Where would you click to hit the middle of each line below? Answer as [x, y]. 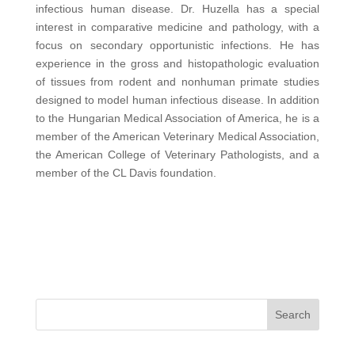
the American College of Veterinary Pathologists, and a [177, 155]
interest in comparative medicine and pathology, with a [177, 27]
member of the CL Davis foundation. [126, 173]
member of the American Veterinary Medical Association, [177, 136]
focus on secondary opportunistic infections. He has [177, 45]
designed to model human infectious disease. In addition [177, 100]
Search [293, 315]
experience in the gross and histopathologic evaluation [177, 63]
